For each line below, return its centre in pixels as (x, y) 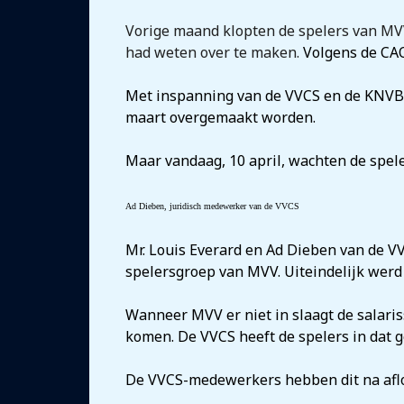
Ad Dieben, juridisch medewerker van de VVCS (212, 206)
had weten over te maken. (214, 52)
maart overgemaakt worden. (220, 117)
